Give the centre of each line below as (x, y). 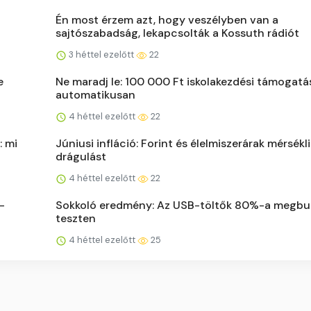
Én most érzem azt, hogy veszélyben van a (167, 20)
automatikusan (95, 95)
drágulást (81, 157)
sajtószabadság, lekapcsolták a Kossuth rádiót (177, 33)
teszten (76, 219)
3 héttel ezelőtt (101, 55)
